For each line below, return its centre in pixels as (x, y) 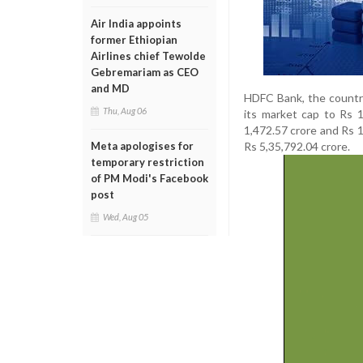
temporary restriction (147, 162)
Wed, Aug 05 (126, 217)
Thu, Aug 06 (125, 111)
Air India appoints (136, 23)
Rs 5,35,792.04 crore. (297, 146)
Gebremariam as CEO (145, 72)
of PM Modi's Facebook (149, 178)
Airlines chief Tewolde (148, 56)
